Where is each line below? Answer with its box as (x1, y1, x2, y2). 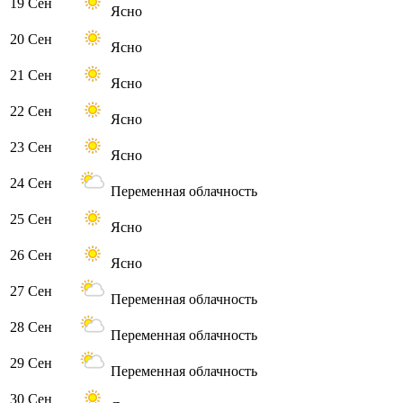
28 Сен (10, 319, 52, 336)
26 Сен (10, 247, 52, 264)
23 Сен (10, 139, 52, 156)
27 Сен (10, 283, 52, 300)
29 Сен (10, 355, 52, 372)
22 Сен (10, 103, 52, 120)
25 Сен (10, 211, 52, 228)
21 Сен (10, 67, 52, 84)
